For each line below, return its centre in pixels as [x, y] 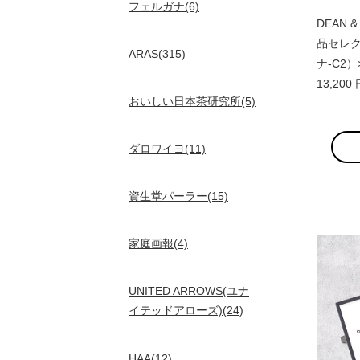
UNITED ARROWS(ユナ [189, 291]
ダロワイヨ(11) [167, 149]
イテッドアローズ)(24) [186, 311]
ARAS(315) [157, 54]
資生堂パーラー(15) [178, 196]
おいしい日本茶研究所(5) [192, 101]
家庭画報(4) [158, 243]
